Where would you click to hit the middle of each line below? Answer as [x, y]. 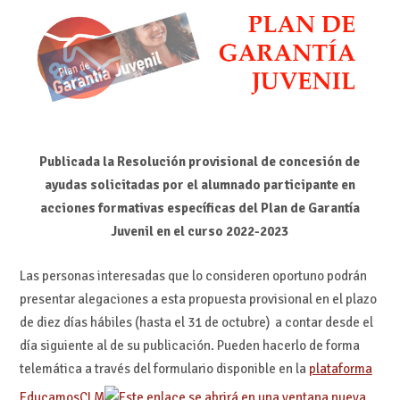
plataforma [340, 369]
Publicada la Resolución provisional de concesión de [200, 161]
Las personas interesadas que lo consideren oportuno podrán [193, 276]
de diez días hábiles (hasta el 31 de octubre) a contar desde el [196, 323]
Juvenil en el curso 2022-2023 [200, 231]
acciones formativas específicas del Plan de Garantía [200, 208]
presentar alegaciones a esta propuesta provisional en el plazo [198, 300]
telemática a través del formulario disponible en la [164, 369]
